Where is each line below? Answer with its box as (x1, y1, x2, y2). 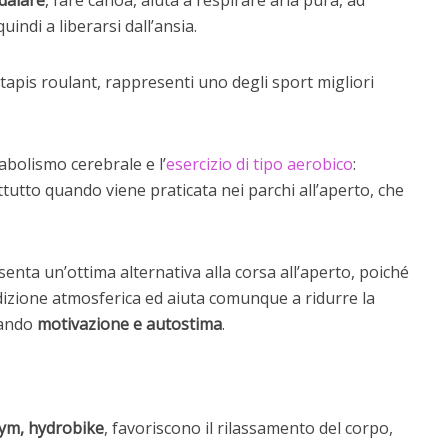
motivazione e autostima (37, 313, 222, 335)
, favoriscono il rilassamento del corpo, (104, 417, 393, 439)
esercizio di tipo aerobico (166, 153, 353, 175)
